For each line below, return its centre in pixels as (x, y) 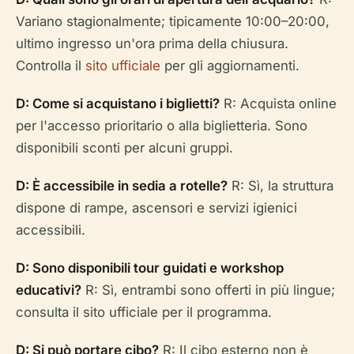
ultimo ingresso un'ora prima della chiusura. (152, 43)
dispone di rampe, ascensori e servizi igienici (156, 207)
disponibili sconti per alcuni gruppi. (124, 147)
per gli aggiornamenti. (230, 65)
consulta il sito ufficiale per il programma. (144, 312)
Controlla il (51, 65)
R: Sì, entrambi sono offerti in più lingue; (208, 290)
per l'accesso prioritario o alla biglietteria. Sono (162, 125)
